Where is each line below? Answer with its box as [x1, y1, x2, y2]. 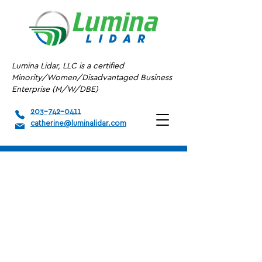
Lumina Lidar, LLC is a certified [12, 62, 124, 70]
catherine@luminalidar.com [30, 120, 126, 127]
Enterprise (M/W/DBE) [12, 85, 98, 94]
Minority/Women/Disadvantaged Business [12, 74, 172, 82]
